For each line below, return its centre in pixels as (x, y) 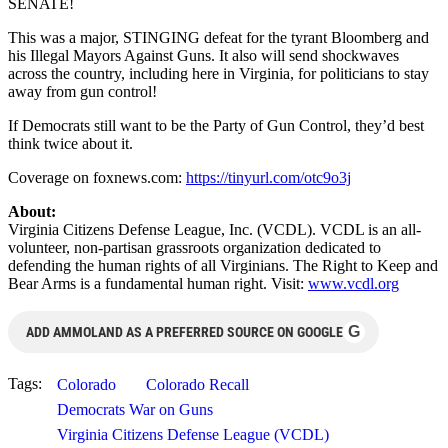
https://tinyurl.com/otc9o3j (268, 177)
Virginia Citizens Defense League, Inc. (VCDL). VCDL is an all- (214, 229)
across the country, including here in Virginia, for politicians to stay (218, 73)
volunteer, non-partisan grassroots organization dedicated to (194, 247)
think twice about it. (70, 143)
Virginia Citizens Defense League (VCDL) (193, 434)
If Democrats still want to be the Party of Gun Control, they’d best (216, 125)
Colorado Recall (197, 384)
